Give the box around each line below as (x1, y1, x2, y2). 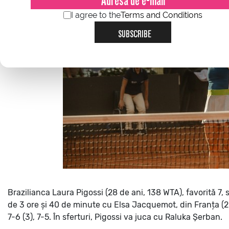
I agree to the (71, 10, 121, 20)
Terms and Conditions (121, 10, 202, 20)
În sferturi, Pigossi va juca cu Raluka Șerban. (53, 212, 222, 222)
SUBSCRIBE (118, 29, 151, 36)
